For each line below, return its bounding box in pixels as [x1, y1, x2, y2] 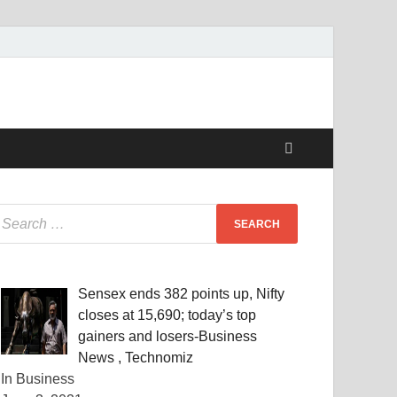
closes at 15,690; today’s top [78, 307, 257, 323]
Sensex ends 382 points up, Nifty [78, 286, 285, 301]
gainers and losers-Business [78, 329, 258, 344]
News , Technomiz [78, 350, 194, 365]
